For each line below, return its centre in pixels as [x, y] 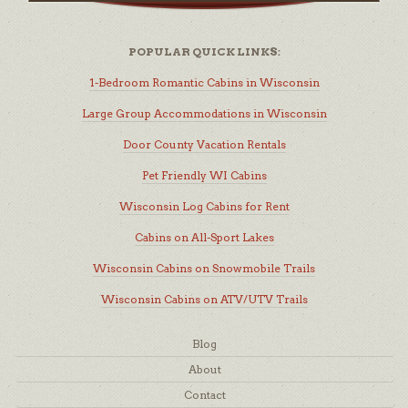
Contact [205, 395]
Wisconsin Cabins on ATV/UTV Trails [204, 300]
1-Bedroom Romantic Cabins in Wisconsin [204, 83]
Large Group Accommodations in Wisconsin [204, 114]
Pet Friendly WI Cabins [204, 176]
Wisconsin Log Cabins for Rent [204, 207]
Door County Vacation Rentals [204, 145]
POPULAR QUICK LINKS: [204, 52]
